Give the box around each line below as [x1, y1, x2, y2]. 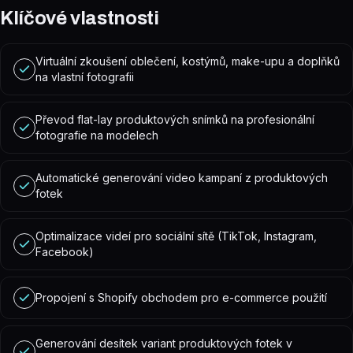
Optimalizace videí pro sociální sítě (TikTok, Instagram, [35, 229, 317, 243]
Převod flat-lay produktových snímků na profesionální [35, 113, 314, 126]
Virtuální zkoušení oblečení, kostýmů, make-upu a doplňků [35, 54, 340, 68]
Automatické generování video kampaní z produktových [35, 171, 328, 184]
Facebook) [35, 245, 94, 258]
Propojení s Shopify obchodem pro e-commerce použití [35, 291, 327, 304]
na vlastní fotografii [35, 70, 134, 84]
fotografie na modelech [35, 128, 158, 142]
